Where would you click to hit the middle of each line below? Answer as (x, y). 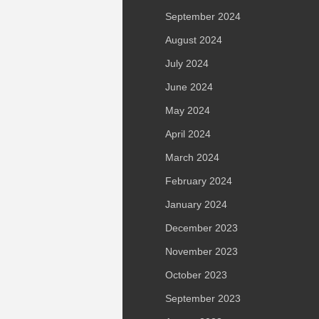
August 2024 (194, 40)
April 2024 (188, 134)
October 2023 (196, 275)
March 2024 (192, 157)
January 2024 (196, 204)
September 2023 (203, 298)
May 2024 (188, 110)
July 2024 (187, 63)
